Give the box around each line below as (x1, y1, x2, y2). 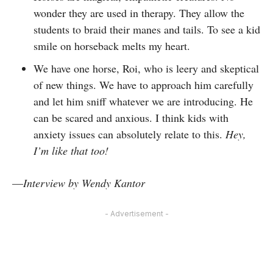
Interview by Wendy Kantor (23, 175, 145, 190)
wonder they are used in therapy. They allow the (34, 5, 244, 20)
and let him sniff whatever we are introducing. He (34, 93, 253, 108)
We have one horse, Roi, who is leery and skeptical (34, 60, 259, 76)
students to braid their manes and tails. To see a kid (34, 21, 260, 37)
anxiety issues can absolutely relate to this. (34, 126, 225, 141)
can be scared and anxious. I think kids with (34, 110, 229, 125)
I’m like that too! (34, 143, 108, 158)
